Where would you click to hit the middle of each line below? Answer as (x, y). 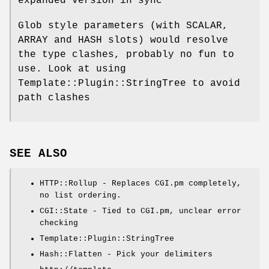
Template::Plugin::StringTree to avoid (129, 84)
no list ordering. (80, 195)
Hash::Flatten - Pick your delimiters (126, 254)
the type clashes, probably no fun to (126, 55)
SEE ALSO (38, 153)
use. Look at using (72, 69)
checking (59, 223)
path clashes (54, 98)
